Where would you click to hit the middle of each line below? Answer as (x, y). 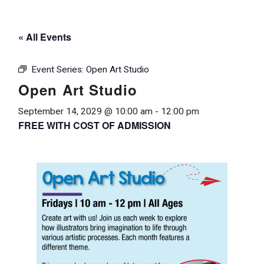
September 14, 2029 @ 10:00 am (85, 111)
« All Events (45, 37)
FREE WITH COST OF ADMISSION (95, 125)
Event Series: (59, 69)
